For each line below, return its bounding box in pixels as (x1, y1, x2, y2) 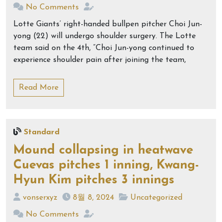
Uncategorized (130, 194, 182, 202)
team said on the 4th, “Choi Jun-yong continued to (13, 44, 194, 52)
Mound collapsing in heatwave (13, 144, 193, 157)
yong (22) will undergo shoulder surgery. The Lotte (13, 32, 196, 40)
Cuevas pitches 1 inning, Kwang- (13, 159, 199, 171)
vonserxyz (23, 194, 57, 202)
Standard (24, 128, 59, 136)
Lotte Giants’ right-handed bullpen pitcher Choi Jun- (13, 20, 202, 28)
